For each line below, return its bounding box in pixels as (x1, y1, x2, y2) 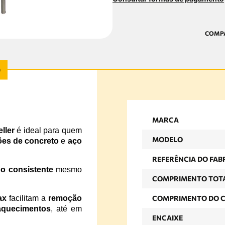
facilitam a (7, 193, 48, 202)
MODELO (152, 135, 183, 144)
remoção (48, 193, 82, 202)
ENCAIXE (152, 213, 183, 222)
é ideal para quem (14, 126, 82, 135)
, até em (51, 204, 82, 213)
